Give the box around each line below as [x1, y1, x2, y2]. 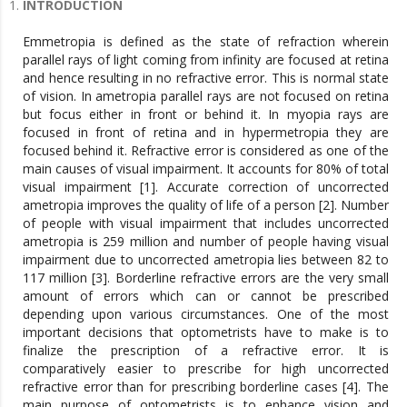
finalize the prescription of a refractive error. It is [23, 341, 389, 359]
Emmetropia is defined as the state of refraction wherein [23, 32, 389, 50]
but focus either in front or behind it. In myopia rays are [23, 104, 389, 123]
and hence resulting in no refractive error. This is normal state [23, 68, 389, 86]
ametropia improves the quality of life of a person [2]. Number [23, 195, 389, 213]
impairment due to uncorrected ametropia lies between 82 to [23, 250, 389, 268]
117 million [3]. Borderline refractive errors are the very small [23, 268, 389, 286]
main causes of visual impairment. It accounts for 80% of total [23, 159, 389, 177]
